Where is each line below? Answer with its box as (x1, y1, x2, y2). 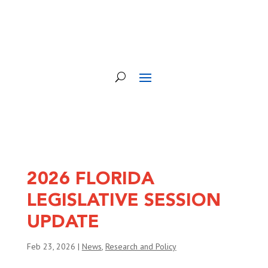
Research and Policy (105, 241, 176, 252)
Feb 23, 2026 (26, 241, 75, 252)
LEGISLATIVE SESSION (26, 192, 221, 210)
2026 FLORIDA (26, 170, 154, 188)
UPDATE (26, 214, 99, 232)
